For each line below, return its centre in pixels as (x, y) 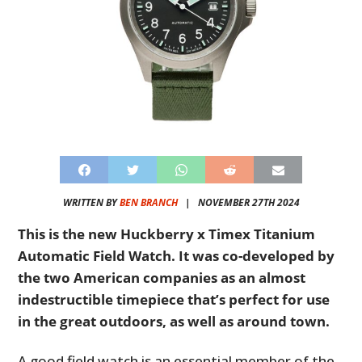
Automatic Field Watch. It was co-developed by (177, 256)
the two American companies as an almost (162, 278)
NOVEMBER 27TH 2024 (248, 203)
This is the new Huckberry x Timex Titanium (167, 234)
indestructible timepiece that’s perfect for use (174, 300)
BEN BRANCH (148, 203)
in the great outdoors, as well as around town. (174, 322)
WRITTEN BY (91, 203)
